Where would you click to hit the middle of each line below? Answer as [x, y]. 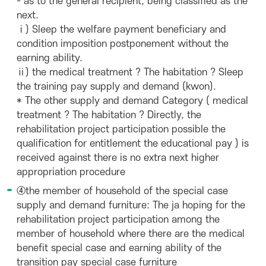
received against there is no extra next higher [118, 158]
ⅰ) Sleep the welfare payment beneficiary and [121, 30]
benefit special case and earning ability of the [119, 248]
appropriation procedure [71, 172]
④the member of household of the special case [122, 191]
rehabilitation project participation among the [118, 220]
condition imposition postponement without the [123, 44]
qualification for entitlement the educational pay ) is [133, 144]
